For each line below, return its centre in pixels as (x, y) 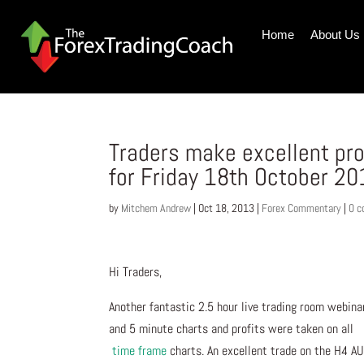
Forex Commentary (302, 208)
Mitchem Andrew (156, 208)
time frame (140, 351)
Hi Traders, (137, 272)
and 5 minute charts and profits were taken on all (233, 329)
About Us (335, 35)
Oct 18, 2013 (227, 208)
